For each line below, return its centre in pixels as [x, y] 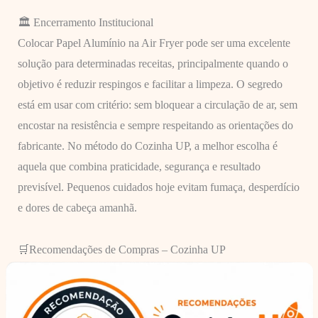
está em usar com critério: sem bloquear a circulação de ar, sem [157, 104]
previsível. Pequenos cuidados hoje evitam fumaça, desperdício [158, 187]
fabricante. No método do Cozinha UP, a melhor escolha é [147, 146]
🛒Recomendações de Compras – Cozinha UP [121, 250]
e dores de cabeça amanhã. [77, 207]
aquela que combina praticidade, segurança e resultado [139, 166]
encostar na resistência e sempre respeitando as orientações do [155, 125]
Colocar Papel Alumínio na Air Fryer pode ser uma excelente [154, 43]
